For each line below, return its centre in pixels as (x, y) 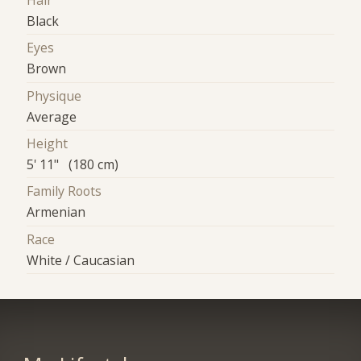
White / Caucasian (81, 260)
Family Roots (64, 191)
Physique (54, 95)
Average (52, 116)
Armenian (56, 212)
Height (48, 144)
